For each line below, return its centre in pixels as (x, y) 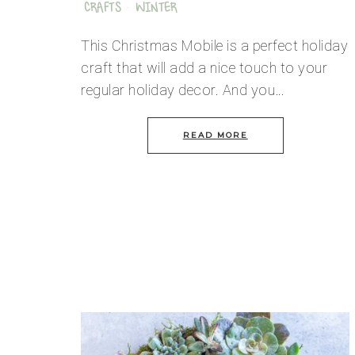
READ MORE (215, 135)
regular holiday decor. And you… (183, 90)
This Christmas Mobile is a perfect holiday (214, 45)
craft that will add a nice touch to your (204, 67)
